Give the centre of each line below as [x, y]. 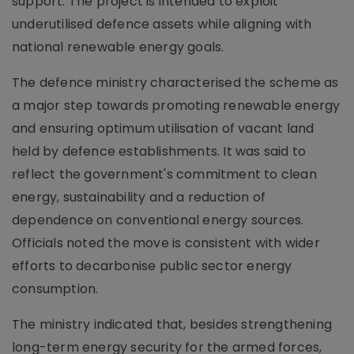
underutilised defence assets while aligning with [162, 24]
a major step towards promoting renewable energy [176, 105]
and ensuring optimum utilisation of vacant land [163, 128]
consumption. [55, 289]
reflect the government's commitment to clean [164, 174]
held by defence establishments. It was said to [159, 151]
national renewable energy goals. [118, 47]
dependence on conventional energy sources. [158, 220]
